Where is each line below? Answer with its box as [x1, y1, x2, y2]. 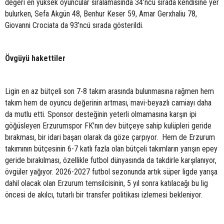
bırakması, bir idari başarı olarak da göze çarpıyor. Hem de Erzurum [5, 132, 215, 142]
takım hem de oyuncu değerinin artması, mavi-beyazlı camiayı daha [5, 98, 211, 107]
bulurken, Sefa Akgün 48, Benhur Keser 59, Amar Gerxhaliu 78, [5, 9, 197, 18]
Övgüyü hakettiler [5, 53, 65, 63]
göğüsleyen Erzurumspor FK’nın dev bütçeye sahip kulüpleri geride [5, 121, 211, 130]
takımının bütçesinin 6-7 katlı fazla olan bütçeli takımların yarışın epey [5, 144, 217, 153]
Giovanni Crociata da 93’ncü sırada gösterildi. [5, 20, 143, 30]
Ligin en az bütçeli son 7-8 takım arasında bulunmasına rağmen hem [5, 86, 214, 96]
